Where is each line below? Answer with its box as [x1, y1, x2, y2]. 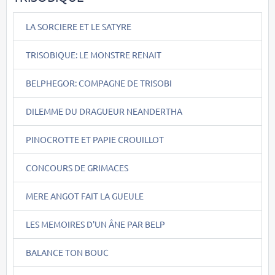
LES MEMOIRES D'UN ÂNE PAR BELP [26, 218, 165, 230]
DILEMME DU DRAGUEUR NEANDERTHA [26, 105, 182, 117]
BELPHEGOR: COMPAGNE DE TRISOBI [26, 77, 172, 88]
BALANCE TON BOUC [26, 246, 109, 258]
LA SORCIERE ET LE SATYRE [26, 20, 131, 32]
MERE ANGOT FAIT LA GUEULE [26, 190, 144, 201]
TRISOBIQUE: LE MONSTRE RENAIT [26, 48, 161, 60]
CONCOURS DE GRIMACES [26, 161, 128, 173]
